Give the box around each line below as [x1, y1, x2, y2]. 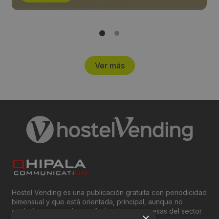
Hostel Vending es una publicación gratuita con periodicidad [12, 188, 207, 197]
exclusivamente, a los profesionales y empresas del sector [12, 207, 202, 216]
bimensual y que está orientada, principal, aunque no [12, 197, 183, 206]
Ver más [94, 61, 125, 71]
